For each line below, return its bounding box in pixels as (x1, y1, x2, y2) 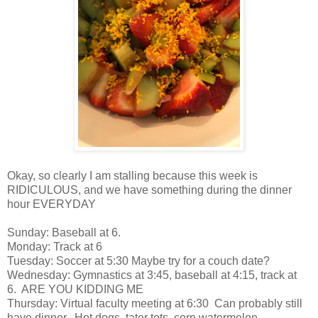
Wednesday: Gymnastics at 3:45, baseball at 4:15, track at (7, 268, 297, 281)
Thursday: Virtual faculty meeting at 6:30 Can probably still (7, 297, 302, 309)
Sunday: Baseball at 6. (7, 226, 124, 238)
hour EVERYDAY (7, 197, 96, 210)
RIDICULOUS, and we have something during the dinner (7, 183, 292, 196)
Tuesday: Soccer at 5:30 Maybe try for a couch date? (7, 254, 270, 267)
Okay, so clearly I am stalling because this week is (7, 169, 258, 182)
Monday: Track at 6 (7, 240, 102, 253)
